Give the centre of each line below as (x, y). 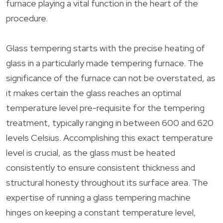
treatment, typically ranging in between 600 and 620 (110, 122)
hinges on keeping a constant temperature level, (101, 212)
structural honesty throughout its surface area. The (107, 182)
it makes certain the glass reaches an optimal (94, 93)
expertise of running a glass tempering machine (98, 197)
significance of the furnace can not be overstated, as (111, 78)
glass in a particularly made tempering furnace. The (105, 63)
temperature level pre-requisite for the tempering (105, 108)
